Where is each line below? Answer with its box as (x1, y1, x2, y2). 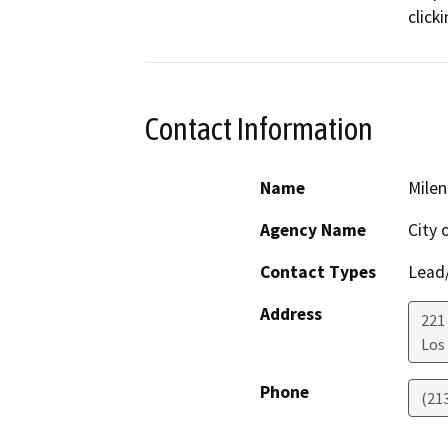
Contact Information (145, 111, 373, 148)
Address (260, 302, 322, 325)
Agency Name (260, 218, 366, 241)
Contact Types (260, 260, 376, 283)
